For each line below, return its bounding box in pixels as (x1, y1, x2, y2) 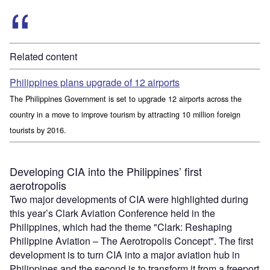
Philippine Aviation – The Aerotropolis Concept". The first (10, 233, 253, 248)
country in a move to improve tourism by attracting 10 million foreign (10, 108, 240, 120)
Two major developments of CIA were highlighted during (10, 192, 248, 206)
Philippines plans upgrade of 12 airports (10, 75, 180, 89)
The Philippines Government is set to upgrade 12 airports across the (10, 93, 242, 104)
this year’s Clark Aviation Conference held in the (10, 206, 215, 220)
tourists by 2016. (10, 124, 66, 136)
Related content (10, 49, 77, 63)
